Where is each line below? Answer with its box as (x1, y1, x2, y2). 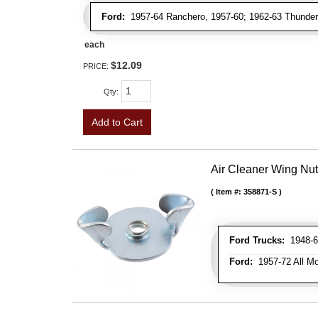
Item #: (216, 187, 243, 196)
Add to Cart (92, 116, 143, 128)
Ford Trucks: (229, 235, 285, 246)
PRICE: (83, 62, 111, 70)
